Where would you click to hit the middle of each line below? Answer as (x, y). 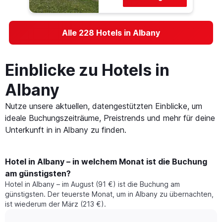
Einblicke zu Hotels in (87, 70)
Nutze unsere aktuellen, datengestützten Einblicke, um (104, 106)
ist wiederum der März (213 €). (55, 204)
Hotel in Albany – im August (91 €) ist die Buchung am (92, 184)
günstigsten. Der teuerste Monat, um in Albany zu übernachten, (109, 194)
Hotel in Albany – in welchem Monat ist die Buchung (106, 162)
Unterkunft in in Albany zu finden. (66, 130)
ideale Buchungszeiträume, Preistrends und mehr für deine (110, 118)
